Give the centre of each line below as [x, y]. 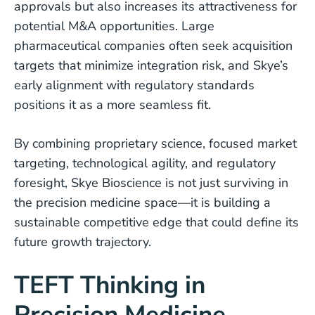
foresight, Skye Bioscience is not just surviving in [151, 183]
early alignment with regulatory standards [134, 85]
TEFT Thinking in [110, 285]
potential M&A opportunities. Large [114, 26]
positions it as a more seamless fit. [112, 105]
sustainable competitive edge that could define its [156, 222]
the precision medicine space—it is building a [142, 202]
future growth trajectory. [83, 242]
